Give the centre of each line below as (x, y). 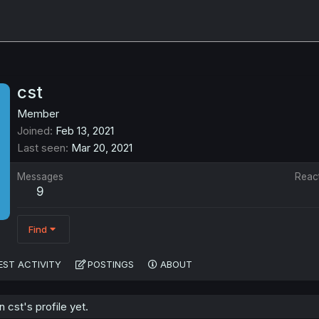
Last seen (41, 148)
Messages (40, 177)
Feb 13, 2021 (85, 131)
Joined (33, 131)
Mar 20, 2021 (102, 148)
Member (38, 114)
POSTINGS (111, 265)
